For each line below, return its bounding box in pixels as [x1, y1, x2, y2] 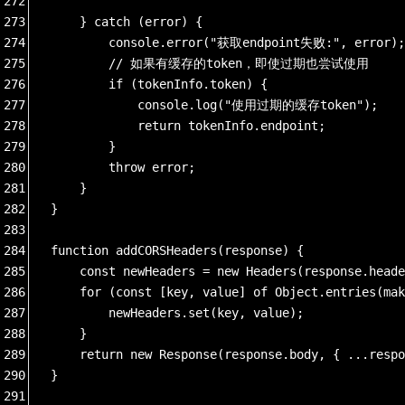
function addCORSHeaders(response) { [51, 242, 304, 258]
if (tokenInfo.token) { [51, 76, 268, 91]
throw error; [51, 159, 195, 174]
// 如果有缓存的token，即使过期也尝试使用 [51, 55, 369, 71]
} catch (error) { [51, 14, 202, 29]
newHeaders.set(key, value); [51, 305, 304, 320]
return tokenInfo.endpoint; [51, 118, 325, 133]
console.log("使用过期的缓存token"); [51, 97, 378, 112]
